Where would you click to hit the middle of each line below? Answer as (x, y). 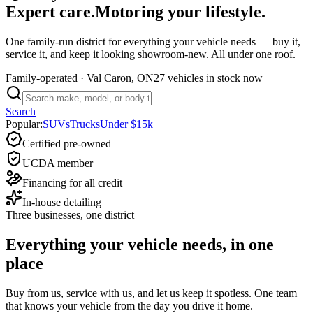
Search (21, 111)
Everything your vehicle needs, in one (140, 244)
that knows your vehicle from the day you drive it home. (129, 305)
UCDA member (58, 163)
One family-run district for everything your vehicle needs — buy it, (153, 41)
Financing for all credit (72, 182)
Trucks (85, 124)
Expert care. (50, 12)
